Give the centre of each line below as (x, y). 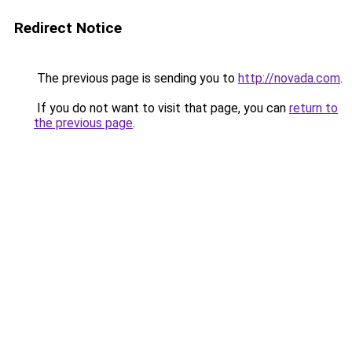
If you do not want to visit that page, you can (161, 108)
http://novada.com (289, 78)
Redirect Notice (68, 28)
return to (313, 108)
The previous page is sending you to (136, 78)
